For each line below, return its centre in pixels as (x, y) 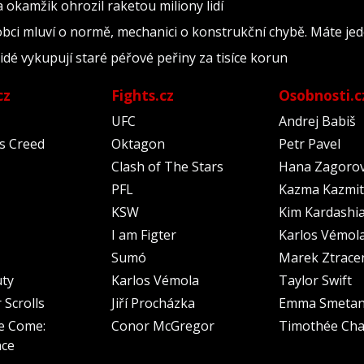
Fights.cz (142, 95)
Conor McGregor (162, 326)
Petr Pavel (310, 144)
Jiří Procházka (153, 303)
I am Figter (143, 235)
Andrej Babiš (318, 121)
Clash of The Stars (167, 167)
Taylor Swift (316, 280)
